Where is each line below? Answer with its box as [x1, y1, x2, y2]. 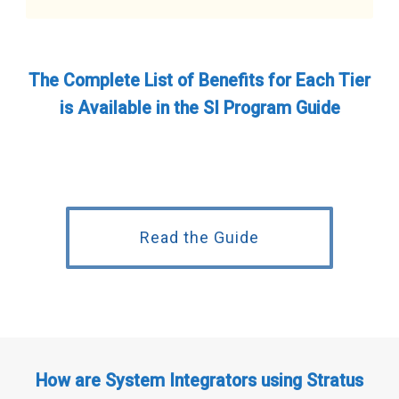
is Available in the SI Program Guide [59, 98, 340, 119]
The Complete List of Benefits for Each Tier [28, 70, 370, 92]
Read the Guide [140, 228, 259, 248]
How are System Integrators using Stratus [36, 370, 363, 391]
